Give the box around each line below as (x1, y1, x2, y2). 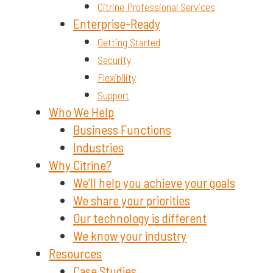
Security (97, 52, 131, 66)
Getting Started (97, 35, 160, 49)
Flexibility (97, 70, 136, 84)
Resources (49, 245, 102, 261)
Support (97, 88, 129, 102)
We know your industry (73, 227, 186, 243)
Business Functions (73, 121, 171, 137)
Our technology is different (73, 210, 207, 225)
